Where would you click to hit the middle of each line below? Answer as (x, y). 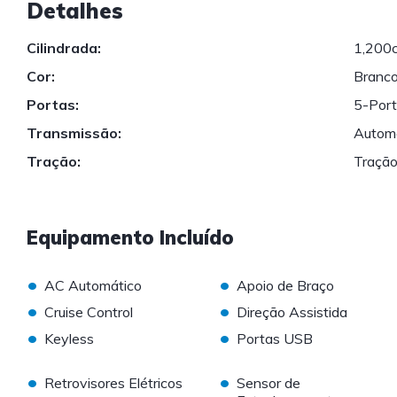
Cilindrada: (64, 48)
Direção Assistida (292, 312)
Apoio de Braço (285, 286)
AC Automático (93, 286)
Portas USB (274, 339)
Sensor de (268, 383)
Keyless (69, 339)
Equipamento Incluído (130, 238)
